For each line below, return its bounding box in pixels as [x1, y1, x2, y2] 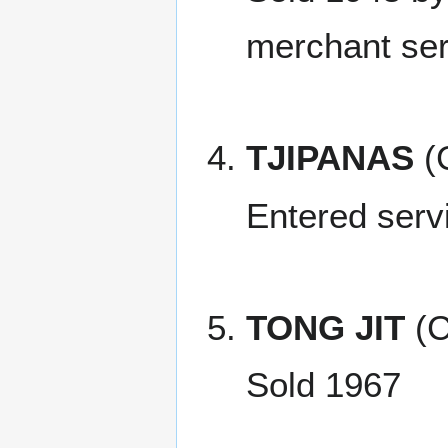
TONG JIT [245, 307, 405, 347]
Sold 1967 [245, 365, 401, 405]
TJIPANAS [245, 138, 414, 178]
